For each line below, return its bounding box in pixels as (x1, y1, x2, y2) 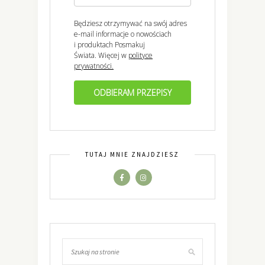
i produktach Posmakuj (74, 39, 145, 50)
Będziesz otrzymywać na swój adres (74, 18, 187, 28)
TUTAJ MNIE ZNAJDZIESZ (85, 150, 179, 159)
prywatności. (74, 60, 114, 71)
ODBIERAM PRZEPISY (93, 86, 172, 98)
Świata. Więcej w (74, 50, 128, 60)
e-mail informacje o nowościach (74, 28, 172, 39)
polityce (128, 50, 153, 60)
